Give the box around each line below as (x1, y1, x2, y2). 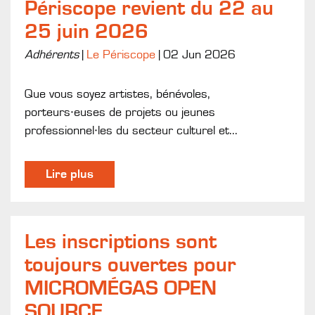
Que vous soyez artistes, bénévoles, (25, 87, 210, 101)
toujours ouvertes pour (25, 254, 236, 276)
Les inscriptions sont (25, 231, 217, 252)
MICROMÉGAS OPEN (25, 277, 217, 299)
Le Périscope (86, 48, 155, 61)
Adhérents (25, 48, 79, 61)
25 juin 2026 (25, 20, 148, 42)
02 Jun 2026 (163, 48, 236, 61)
